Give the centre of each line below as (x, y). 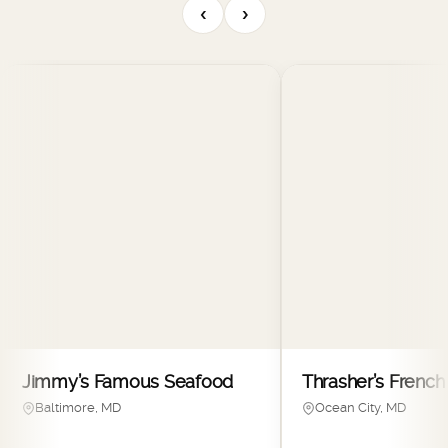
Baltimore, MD (77, 408)
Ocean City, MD (360, 408)
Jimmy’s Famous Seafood (127, 382)
